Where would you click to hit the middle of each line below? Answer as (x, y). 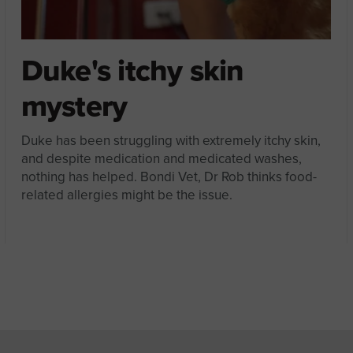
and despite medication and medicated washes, (161, 159)
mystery (74, 106)
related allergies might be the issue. (126, 195)
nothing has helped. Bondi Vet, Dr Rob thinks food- (169, 177)
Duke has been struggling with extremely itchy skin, (171, 141)
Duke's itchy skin (132, 71)
